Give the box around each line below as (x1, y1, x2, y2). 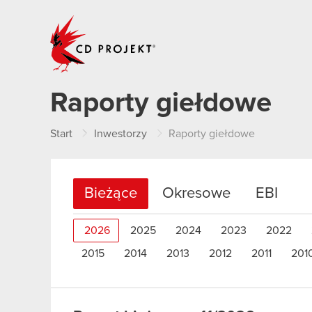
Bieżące (84, 186, 137, 201)
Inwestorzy (94, 128, 147, 139)
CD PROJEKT (157, 14, 222, 25)
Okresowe (162, 186, 231, 201)
